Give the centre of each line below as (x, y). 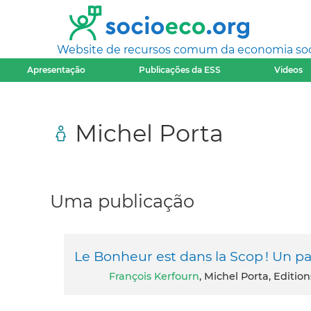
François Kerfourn (157, 277)
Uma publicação (122, 201)
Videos (289, 70)
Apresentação (56, 70)
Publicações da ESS (180, 70)
